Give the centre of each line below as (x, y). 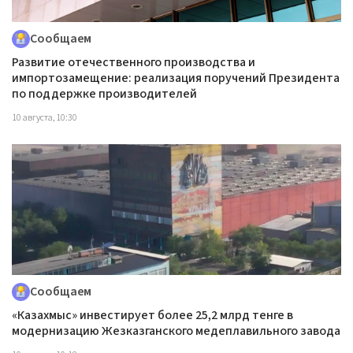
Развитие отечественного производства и (134, 62)
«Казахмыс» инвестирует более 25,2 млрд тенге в (152, 315)
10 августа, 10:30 (45, 117)
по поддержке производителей (104, 93)
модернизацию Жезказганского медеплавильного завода (176, 331)
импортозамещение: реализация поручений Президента (176, 78)
